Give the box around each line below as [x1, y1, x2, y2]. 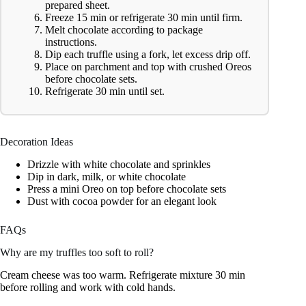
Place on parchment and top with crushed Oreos [45, 61, 251, 73]
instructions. [45, 36, 97, 48]
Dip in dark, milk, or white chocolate [27, 171, 186, 183]
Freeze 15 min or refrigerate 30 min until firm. [45, 12, 242, 24]
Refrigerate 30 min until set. [45, 85, 165, 98]
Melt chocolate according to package [45, 24, 203, 36]
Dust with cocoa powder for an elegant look [27, 195, 217, 208]
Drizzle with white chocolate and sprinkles [27, 158, 210, 171]
